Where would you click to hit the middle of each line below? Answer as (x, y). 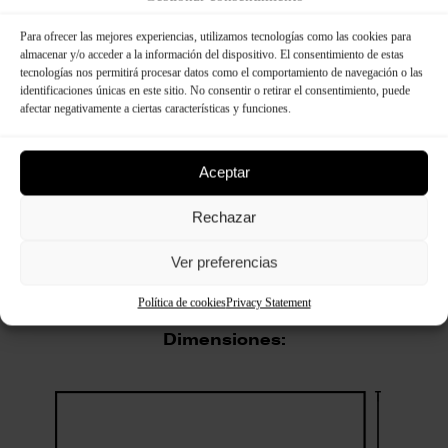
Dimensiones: (224, 339)
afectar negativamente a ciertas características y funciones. (155, 108)
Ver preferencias (224, 262)
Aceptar (224, 172)
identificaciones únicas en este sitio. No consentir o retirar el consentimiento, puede (215, 90)
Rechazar (224, 217)
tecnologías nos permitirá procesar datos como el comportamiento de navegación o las (221, 72)
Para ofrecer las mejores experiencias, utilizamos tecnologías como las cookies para (215, 36)
